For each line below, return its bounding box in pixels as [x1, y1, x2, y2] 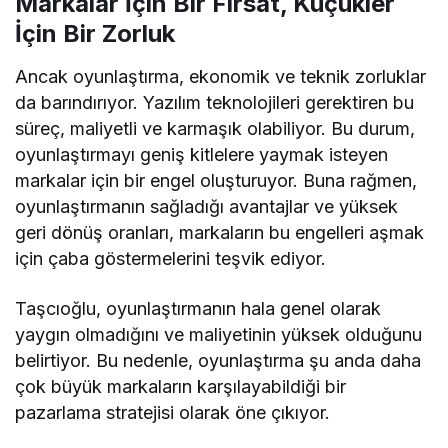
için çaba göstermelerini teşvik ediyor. [15, 248, 327, 270]
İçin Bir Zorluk [15, 19, 175, 49]
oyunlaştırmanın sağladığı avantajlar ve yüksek [15, 196, 399, 218]
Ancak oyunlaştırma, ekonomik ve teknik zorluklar [15, 66, 427, 88]
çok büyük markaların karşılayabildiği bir [15, 376, 347, 398]
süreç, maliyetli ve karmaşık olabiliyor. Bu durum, [15, 118, 416, 140]
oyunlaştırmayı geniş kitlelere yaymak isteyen [15, 144, 389, 166]
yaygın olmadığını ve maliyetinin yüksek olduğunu [15, 324, 423, 346]
